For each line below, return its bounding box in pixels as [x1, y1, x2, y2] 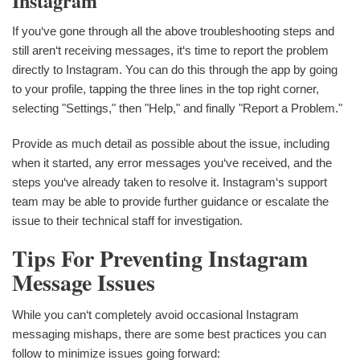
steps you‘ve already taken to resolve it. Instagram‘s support [12, 175, 327, 190]
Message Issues [12, 266, 155, 300]
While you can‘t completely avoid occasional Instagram [12, 308, 299, 322]
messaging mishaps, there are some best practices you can [12, 327, 326, 342]
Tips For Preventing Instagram [12, 242, 308, 276]
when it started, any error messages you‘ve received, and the [12, 156, 332, 170]
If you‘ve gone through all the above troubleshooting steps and [12, 24, 334, 39]
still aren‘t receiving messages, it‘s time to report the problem [12, 43, 329, 58]
